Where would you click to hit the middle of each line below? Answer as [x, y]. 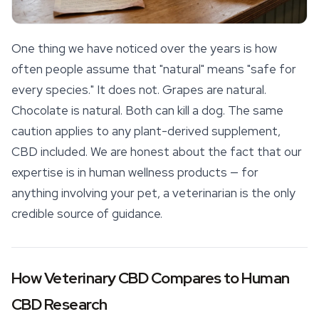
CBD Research [59, 304]
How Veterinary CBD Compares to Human [151, 278]
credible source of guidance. [87, 213]
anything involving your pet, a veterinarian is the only [153, 193]
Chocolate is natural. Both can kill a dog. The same [147, 110]
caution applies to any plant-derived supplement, [146, 131]
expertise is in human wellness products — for [135, 172]
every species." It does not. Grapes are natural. [139, 89]
